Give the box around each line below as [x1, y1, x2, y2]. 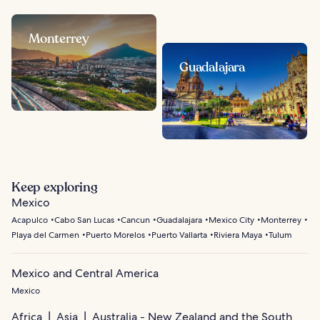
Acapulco [11, 214, 48, 226]
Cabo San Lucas [54, 214, 114, 226]
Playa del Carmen [11, 229, 79, 241]
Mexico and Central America [11, 266, 159, 281]
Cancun [121, 214, 150, 226]
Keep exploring [11, 179, 98, 196]
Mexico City [209, 214, 254, 226]
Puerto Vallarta [151, 229, 207, 241]
